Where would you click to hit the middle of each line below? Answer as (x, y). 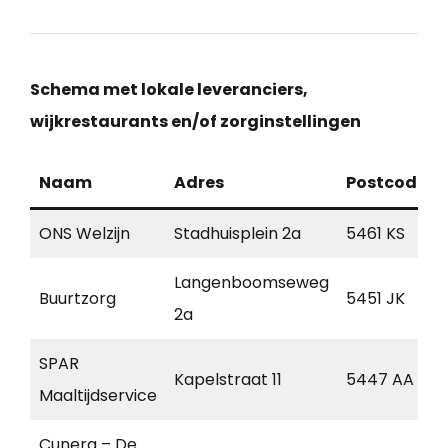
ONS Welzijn (84, 234)
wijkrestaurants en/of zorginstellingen (195, 122)
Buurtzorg (77, 299)
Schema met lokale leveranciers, (169, 90)
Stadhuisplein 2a (237, 234)
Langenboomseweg (251, 283)
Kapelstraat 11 (228, 380)
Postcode (386, 183)
